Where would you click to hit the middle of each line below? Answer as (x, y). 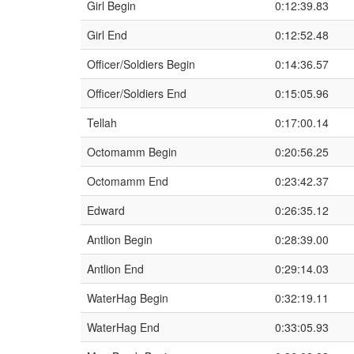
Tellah (102, 122)
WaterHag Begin (128, 298)
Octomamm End (128, 181)
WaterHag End (123, 327)
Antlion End (115, 269)
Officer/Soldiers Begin (141, 64)
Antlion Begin (120, 239)
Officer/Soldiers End (137, 93)
